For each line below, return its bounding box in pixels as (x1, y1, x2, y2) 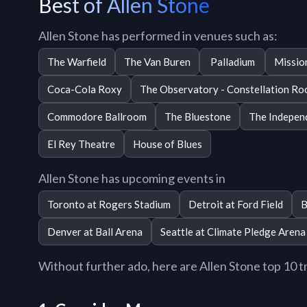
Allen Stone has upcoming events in (38, 171, 225, 186)
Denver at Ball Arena (47, 225, 143, 238)
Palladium (210, 55, 255, 68)
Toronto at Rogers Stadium (47, 197, 171, 210)
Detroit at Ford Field (188, 197, 283, 210)
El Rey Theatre (47, 137, 115, 150)
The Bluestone (164, 110, 231, 123)
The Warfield (47, 55, 106, 68)
